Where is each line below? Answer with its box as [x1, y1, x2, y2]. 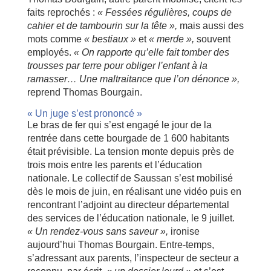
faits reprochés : [27, 7, 97, 18]
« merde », [148, 34, 194, 45]
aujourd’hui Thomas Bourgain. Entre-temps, [27, 240, 214, 250]
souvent [194, 34, 230, 45]
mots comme [27, 34, 84, 45]
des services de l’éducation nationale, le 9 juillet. [27, 213, 235, 224]
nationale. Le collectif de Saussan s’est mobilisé [27, 173, 233, 184]
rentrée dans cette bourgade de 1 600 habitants [27, 133, 229, 144]
